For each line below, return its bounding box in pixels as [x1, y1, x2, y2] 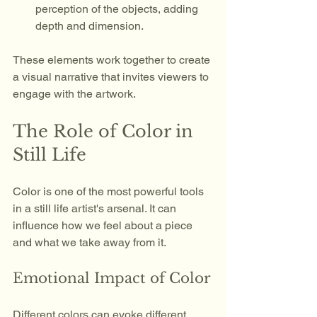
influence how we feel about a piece [13, 219, 195, 232]
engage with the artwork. [13, 87, 136, 100]
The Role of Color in [13, 121, 198, 142]
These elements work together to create [13, 53, 213, 67]
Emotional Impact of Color [13, 270, 211, 287]
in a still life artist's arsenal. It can [13, 202, 179, 215]
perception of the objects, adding [35, 2, 201, 16]
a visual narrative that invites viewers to [13, 70, 212, 83]
